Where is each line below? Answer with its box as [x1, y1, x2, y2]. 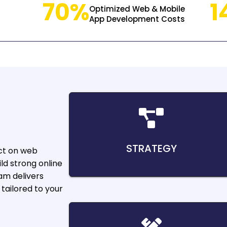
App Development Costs [89, 13, 185, 24]
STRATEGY [126, 141, 177, 156]
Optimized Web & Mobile [89, 3, 185, 14]
